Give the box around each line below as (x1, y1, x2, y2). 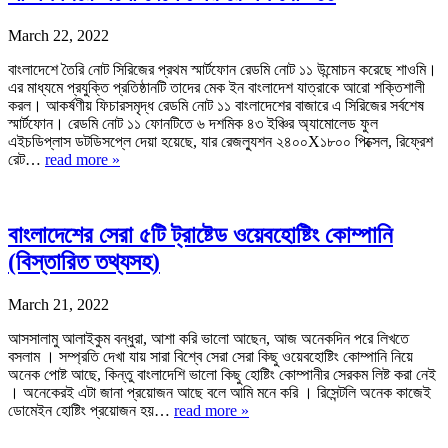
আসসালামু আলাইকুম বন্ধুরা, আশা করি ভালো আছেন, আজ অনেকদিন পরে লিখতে (8, 330, 409, 348)
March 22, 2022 (8, 26, 109, 44)
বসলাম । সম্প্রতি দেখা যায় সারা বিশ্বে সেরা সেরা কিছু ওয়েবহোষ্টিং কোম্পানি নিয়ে (8, 348, 413, 366)
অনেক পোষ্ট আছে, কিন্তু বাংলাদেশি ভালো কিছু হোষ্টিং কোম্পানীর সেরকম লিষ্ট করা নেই (8, 366, 436, 384)
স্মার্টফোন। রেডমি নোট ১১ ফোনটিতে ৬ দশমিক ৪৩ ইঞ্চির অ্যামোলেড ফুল (8, 114, 378, 132)
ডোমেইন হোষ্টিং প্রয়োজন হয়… (8, 402, 174, 420)
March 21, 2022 (8, 296, 109, 314)
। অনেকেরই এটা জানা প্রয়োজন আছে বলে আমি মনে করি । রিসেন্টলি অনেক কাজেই (8, 384, 431, 402)
